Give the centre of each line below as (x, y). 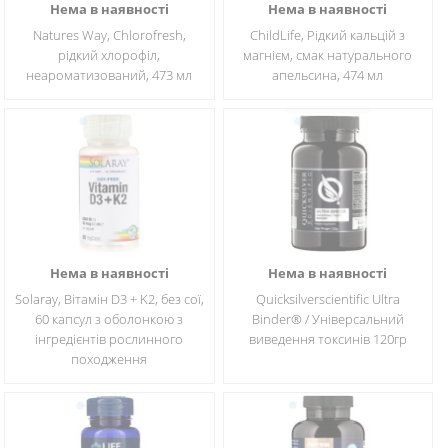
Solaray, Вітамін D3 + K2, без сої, (109, 299)
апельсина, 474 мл (328, 75)
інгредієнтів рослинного (109, 339)
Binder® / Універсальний (327, 319)
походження (109, 359)
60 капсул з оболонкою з (109, 319)
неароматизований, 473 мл (109, 75)
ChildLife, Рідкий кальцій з (328, 35)
